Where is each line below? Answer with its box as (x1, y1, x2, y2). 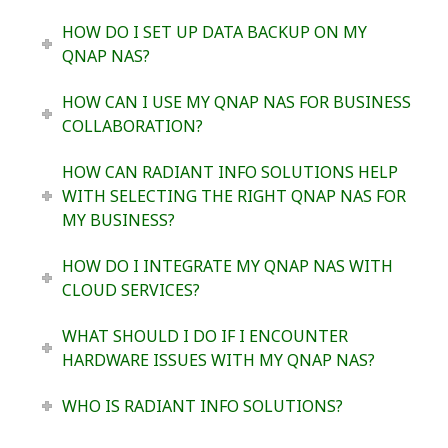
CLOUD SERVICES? (61, 278, 200, 301)
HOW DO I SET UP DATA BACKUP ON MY (61, 20, 367, 43)
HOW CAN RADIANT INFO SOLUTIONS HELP (61, 160, 398, 183)
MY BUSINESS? (61, 208, 175, 231)
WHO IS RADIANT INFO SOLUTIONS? (61, 394, 343, 417)
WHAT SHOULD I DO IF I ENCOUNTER (61, 324, 348, 347)
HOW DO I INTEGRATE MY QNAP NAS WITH (61, 254, 393, 277)
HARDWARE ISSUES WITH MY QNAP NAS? (61, 348, 375, 371)
